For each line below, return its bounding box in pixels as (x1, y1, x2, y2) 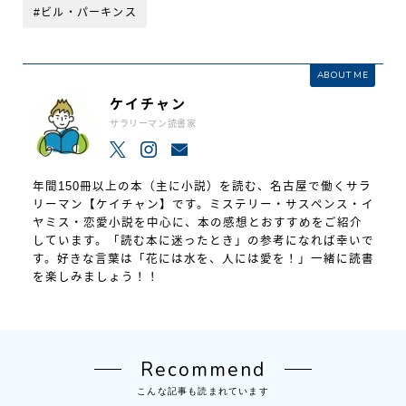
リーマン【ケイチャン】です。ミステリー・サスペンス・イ (32, 198, 374, 211)
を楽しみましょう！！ (32, 270, 159, 284)
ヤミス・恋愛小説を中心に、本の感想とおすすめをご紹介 (32, 216, 362, 229)
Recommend (140, 356, 266, 382)
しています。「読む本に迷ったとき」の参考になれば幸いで (32, 234, 374, 247)
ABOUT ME (316, 68, 368, 82)
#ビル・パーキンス (34, 5, 137, 19)
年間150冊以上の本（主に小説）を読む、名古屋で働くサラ (32, 179, 372, 193)
